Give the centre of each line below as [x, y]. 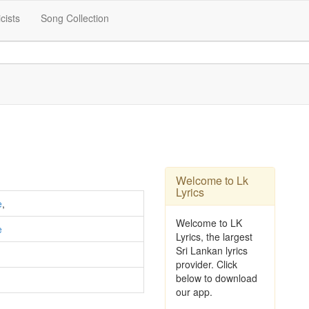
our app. [194, 292]
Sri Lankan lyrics [212, 250]
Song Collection [75, 18]
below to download [217, 278]
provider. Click [207, 264]
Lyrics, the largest [214, 237]
